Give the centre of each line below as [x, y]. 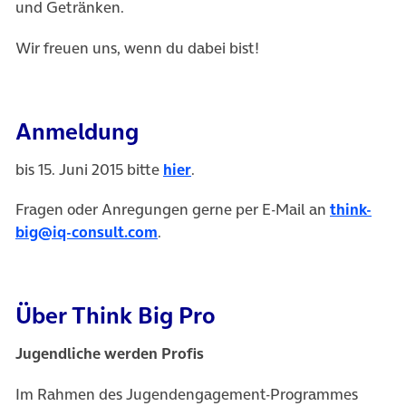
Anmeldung [77, 131]
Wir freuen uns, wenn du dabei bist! [137, 48]
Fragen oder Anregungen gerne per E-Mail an [173, 210]
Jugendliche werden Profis [110, 354]
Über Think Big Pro [116, 316]
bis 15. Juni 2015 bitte [89, 169]
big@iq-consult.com [87, 232]
